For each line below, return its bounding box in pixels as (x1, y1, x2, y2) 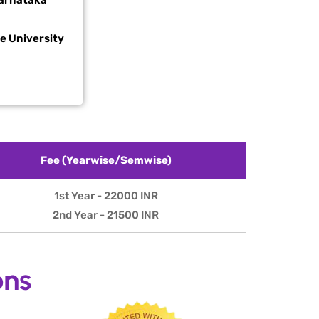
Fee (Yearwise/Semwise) (40, 153, 172, 167)
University (9, 32, 64, 45)
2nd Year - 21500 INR (53, 208, 159, 221)
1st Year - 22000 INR (53, 189, 158, 202)
